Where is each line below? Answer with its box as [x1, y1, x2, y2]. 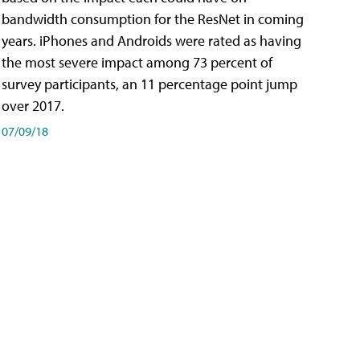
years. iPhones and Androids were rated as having [2, 31, 301, 51]
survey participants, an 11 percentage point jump [2, 75, 297, 94]
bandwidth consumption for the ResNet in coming [2, 10, 304, 29]
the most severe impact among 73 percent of [2, 53, 272, 72]
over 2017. [2, 96, 64, 116]
